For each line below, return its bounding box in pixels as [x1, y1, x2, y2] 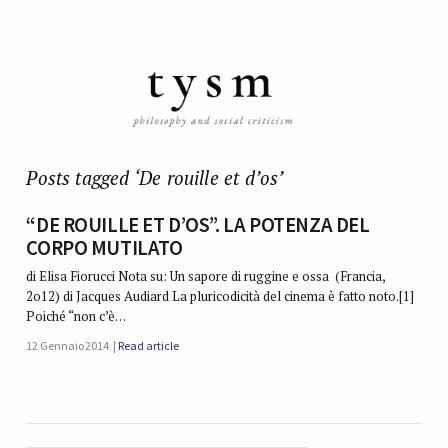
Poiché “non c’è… [26, 307, 127, 326]
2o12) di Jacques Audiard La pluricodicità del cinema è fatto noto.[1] [26, 287, 415, 306]
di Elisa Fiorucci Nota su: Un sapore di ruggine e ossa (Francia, [26, 267, 386, 286]
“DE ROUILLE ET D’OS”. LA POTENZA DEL [26, 212, 370, 239]
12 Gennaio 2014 [26, 338, 110, 354]
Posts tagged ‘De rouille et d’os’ [26, 164, 284, 190]
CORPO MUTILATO [26, 235, 183, 262]
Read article [118, 338, 179, 354]
